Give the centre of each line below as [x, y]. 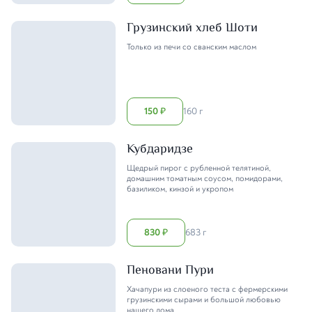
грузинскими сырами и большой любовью [204, 299]
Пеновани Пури [170, 271]
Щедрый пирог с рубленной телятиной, [199, 168]
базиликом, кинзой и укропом [180, 189]
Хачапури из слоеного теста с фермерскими [207, 289]
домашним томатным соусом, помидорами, [205, 178]
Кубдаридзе [160, 149]
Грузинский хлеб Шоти [192, 28]
